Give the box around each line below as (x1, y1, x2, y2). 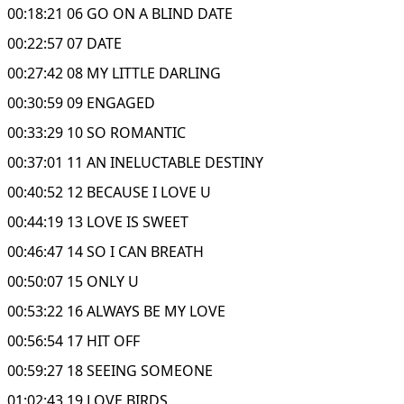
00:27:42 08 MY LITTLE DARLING (7, 62, 221, 83)
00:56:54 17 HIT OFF (7, 330, 140, 351)
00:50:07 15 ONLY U (7, 271, 139, 291)
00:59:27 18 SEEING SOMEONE (7, 360, 213, 381)
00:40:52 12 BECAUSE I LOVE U (7, 181, 211, 202)
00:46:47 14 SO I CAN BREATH (7, 241, 204, 262)
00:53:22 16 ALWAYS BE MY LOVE (7, 300, 225, 321)
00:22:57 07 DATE (7, 32, 122, 53)
